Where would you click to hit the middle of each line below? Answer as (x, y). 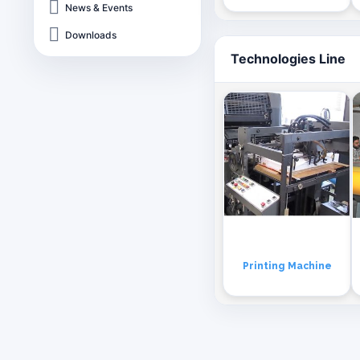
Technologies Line (288, 59)
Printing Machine (287, 266)
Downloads (91, 35)
